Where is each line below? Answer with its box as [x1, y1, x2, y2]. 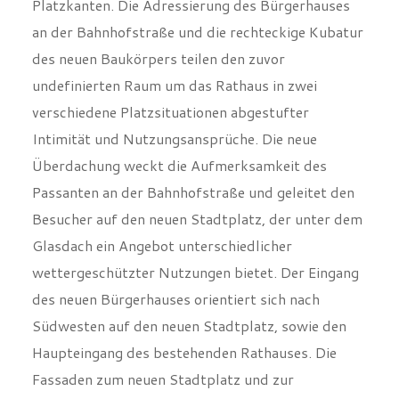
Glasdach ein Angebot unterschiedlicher [31, 234, 292, 256]
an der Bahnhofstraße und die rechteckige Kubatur [31, 20, 363, 42]
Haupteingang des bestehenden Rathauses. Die [31, 341, 337, 362]
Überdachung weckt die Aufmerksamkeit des [31, 154, 327, 175]
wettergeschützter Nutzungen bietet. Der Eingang [31, 261, 359, 282]
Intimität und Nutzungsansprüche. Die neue [31, 127, 317, 149]
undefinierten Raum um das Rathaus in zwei [31, 74, 317, 95]
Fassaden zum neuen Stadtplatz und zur [31, 368, 294, 389]
